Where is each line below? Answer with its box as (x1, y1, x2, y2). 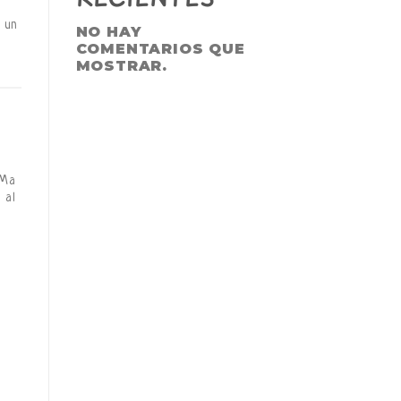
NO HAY (75, 22, 141, 40)
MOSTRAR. (75, 56, 167, 74)
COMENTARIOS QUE (75, 39, 245, 57)
